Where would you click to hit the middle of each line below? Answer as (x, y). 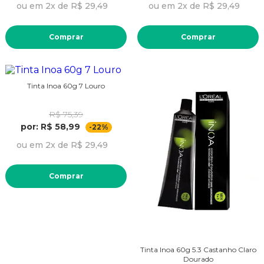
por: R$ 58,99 (50, 126)
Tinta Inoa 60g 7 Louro (66, 85)
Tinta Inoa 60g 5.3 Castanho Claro (198, 249)
